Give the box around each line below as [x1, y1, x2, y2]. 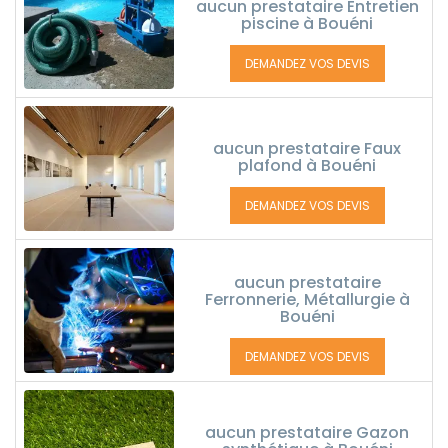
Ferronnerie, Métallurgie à [204, 288, 410, 311]
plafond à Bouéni [238, 154, 376, 177]
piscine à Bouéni [241, 12, 373, 35]
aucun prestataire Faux [213, 137, 401, 160]
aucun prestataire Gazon [205, 421, 409, 444]
